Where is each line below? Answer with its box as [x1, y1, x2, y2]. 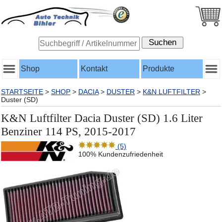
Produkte [143, 64, 174, 73]
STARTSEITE [1, 88, 43, 96]
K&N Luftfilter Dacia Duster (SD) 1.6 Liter [1, 111, 203, 124]
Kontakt [81, 64, 108, 73]
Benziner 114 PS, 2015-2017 [1, 125, 136, 138]
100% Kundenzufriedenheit [78, 150, 163, 158]
